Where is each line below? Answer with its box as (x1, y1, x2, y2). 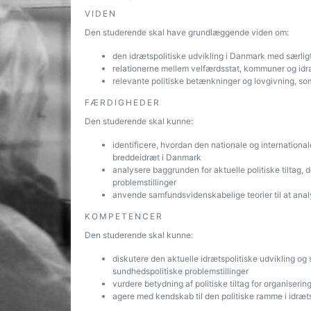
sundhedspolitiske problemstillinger (112, 266, 251, 276)
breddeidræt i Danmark (112, 152, 203, 162)
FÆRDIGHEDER (85, 97, 160, 108)
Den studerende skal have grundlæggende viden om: (85, 27, 291, 37)
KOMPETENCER (85, 211, 163, 221)
